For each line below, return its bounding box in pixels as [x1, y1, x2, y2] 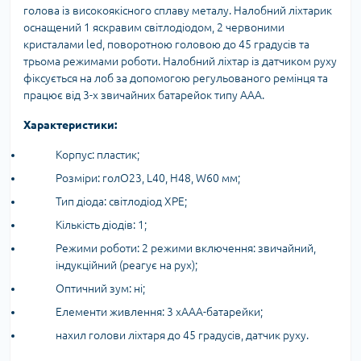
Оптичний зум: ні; [56, 282, 145, 296]
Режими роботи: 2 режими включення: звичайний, [56, 242, 316, 255]
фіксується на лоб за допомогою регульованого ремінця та [23, 72, 328, 85]
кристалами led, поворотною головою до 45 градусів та [23, 38, 309, 52]
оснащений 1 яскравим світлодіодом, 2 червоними [23, 21, 284, 35]
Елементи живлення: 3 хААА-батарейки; [56, 305, 263, 319]
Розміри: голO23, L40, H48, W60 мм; [56, 172, 240, 185]
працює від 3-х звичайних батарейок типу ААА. [23, 89, 264, 102]
